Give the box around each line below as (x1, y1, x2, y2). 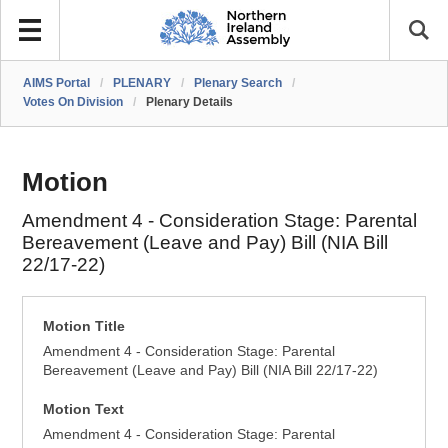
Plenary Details (146, 95, 234, 109)
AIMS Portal (23, 76, 91, 90)
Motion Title (43, 318, 126, 334)
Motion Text (43, 401, 125, 417)
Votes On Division (23, 95, 124, 109)
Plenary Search (194, 76, 283, 90)
